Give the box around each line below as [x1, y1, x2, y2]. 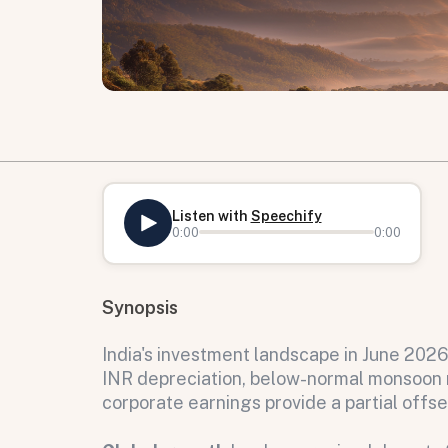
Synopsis [102, 296, 178, 318]
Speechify [250, 207, 322, 224]
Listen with [171, 207, 251, 224]
